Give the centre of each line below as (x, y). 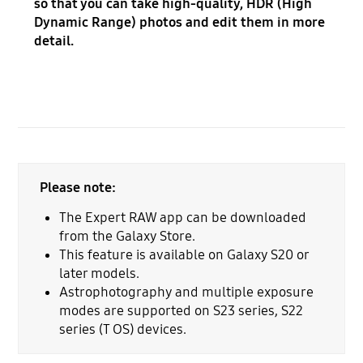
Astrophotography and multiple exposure (187, 293)
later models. (100, 274)
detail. (54, 41)
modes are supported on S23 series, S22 (181, 311)
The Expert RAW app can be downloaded (183, 218)
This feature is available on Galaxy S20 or (184, 255)
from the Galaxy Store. (128, 237)
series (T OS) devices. (123, 330)
